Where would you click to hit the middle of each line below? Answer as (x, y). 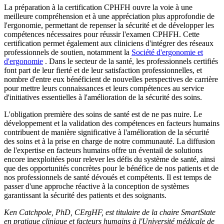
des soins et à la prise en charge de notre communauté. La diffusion (109, 141)
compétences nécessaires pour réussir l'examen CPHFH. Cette (102, 34)
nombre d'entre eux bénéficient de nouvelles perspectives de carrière (111, 79)
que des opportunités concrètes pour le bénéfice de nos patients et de (111, 168)
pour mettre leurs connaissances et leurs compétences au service (104, 88)
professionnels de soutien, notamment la (68, 52)
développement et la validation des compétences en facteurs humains (112, 123)
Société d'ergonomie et (167, 52)
